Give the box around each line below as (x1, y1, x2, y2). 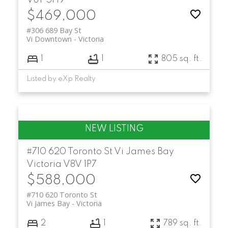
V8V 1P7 (63, 160, 97, 169)
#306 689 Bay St (26, 25, 81, 36)
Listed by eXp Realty (26, 75, 96, 83)
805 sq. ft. (161, 54, 202, 63)
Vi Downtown (26, 34, 72, 44)
